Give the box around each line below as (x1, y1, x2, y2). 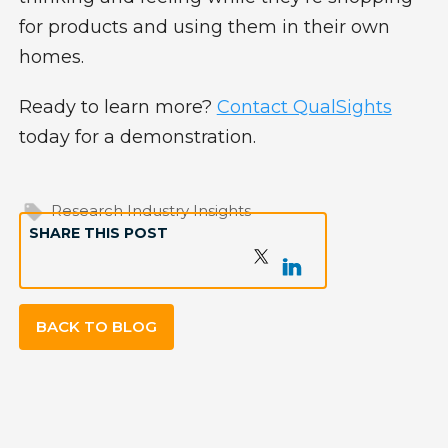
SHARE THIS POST (28, 223, 168, 242)
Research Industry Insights (46, 200, 251, 220)
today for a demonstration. (18, 125, 256, 148)
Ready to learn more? (18, 95, 217, 118)
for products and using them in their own (18, 15, 390, 38)
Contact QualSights (216, 95, 392, 118)
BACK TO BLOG (35, 316, 157, 336)
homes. (18, 45, 84, 68)
